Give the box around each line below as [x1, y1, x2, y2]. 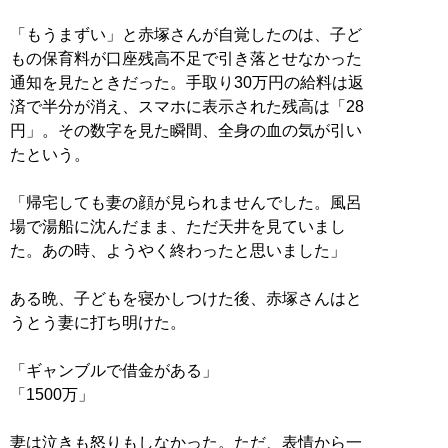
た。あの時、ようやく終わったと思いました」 [10, 241, 346, 259]
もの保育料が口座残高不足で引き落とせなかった [10, 49, 362, 67]
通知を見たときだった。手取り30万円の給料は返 [10, 73, 364, 91]
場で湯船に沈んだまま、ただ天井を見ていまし [10, 217, 346, 235]
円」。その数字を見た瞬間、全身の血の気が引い [10, 121, 362, 139]
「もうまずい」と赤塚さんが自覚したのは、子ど [10, 25, 362, 43]
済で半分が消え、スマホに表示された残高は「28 [10, 97, 364, 115]
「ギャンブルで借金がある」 [10, 361, 218, 379]
